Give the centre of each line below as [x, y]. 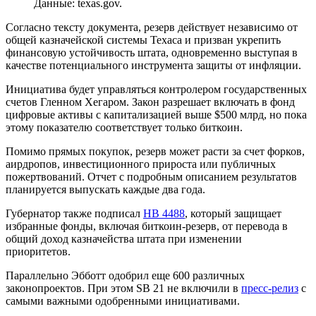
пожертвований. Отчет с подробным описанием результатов [151, 176]
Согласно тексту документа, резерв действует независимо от [152, 27]
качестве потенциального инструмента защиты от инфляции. [153, 65]
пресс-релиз [270, 288]
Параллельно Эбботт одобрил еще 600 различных [125, 275]
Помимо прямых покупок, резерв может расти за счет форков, [155, 151]
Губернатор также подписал [74, 213]
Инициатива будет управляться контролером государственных [156, 89]
